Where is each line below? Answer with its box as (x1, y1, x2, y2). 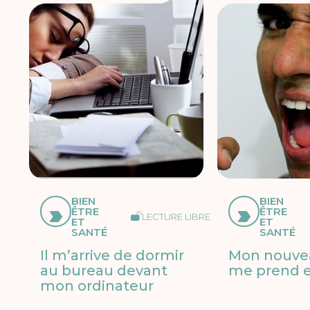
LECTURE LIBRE (142, 210, 211, 222)
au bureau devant (40, 262, 168, 280)
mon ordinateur (40, 277, 154, 295)
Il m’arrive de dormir (40, 247, 185, 264)
